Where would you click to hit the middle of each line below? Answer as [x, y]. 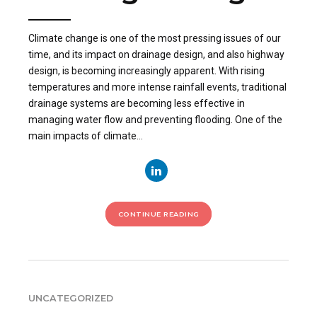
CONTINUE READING [158, 214]
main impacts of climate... [86, 136]
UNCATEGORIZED [71, 298]
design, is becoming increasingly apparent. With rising [146, 71]
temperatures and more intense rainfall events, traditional [157, 87]
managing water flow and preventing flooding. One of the [155, 120]
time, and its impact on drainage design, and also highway [156, 55]
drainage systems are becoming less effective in [137, 104]
